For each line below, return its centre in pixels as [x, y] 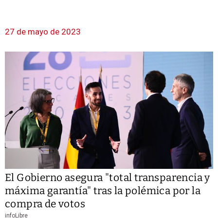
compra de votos [45, 204]
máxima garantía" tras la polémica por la [103, 191]
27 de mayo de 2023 [43, 31]
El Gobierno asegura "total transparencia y [108, 177]
